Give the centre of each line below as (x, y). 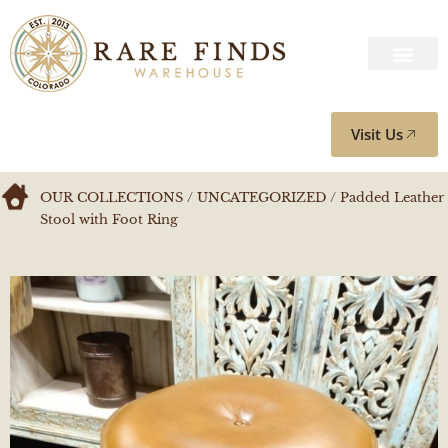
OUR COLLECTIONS (111, 197)
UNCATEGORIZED (261, 197)
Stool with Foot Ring (109, 219)
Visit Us (377, 134)
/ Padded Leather (385, 197)
